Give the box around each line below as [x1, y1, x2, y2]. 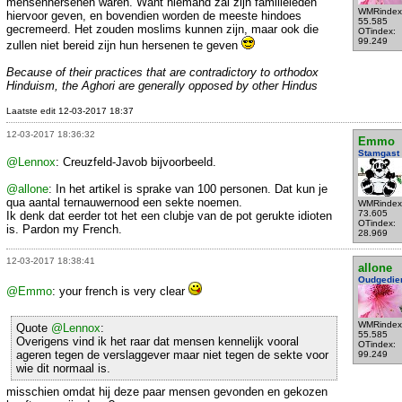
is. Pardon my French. [6, 222, 122, 236]
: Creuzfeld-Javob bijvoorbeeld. [56, 154, 216, 169]
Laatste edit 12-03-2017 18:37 [6, 106, 134, 117]
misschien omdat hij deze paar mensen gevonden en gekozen [6, 384, 328, 398]
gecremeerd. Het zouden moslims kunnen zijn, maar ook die [6, 22, 319, 37]
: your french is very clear [52, 284, 188, 298]
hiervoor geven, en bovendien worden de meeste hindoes [6, 9, 301, 23]
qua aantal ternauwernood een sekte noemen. [6, 195, 242, 209]
